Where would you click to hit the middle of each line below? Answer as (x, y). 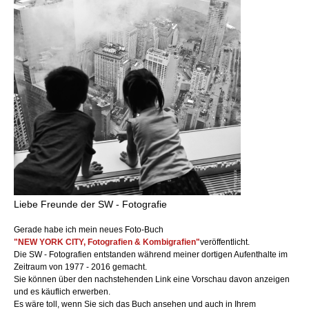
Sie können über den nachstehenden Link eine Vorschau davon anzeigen (152, 280)
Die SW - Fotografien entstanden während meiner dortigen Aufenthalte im (151, 255)
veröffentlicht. (225, 242)
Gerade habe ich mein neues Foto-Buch (89, 230)
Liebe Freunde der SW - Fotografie (90, 205)
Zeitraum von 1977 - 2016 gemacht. (80, 267)
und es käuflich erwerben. (62, 292)
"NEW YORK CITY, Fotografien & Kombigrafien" (107, 242)
